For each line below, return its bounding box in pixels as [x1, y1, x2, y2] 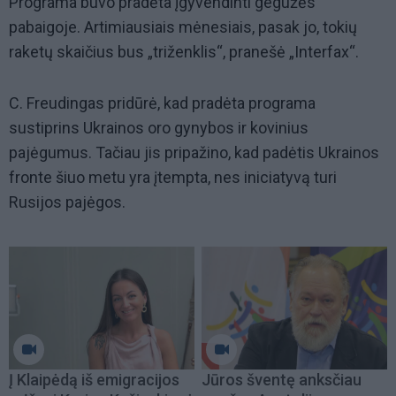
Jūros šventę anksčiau [202, 369, 362, 389]
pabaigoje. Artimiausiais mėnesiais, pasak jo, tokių [9, 18, 357, 37]
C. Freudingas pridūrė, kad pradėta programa [9, 94, 316, 113]
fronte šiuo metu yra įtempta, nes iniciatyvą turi [9, 168, 337, 187]
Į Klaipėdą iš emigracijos [9, 369, 179, 389]
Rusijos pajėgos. [9, 193, 126, 212]
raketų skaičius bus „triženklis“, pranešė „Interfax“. [9, 42, 359, 62]
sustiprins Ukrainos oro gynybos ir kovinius [9, 118, 308, 138]
